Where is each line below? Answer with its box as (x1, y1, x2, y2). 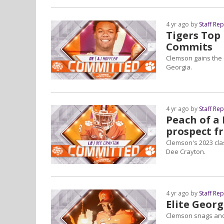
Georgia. (166, 62, 192, 71)
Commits (166, 40, 212, 53)
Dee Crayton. (166, 147, 205, 156)
